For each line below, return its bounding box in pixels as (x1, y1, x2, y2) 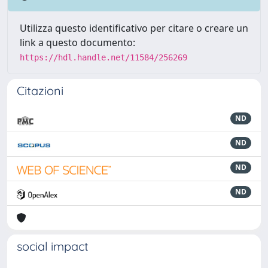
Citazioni (17, 83, 63, 98)
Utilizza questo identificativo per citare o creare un (20, 22, 248, 35)
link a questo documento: (20, 36, 135, 49)
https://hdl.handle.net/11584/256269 (20, 53, 187, 62)
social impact (17, 239, 89, 254)
